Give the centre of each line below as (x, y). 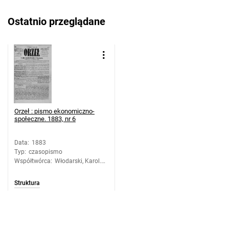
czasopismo (45, 152)
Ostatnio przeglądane (56, 22)
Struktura (27, 183)
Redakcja (67, 170)
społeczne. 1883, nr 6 (45, 119)
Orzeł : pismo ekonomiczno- (54, 111)
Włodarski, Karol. (78, 161)
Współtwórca (32, 161)
